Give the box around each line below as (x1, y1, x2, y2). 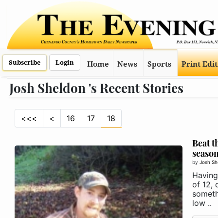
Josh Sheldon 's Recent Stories (9, 79, 183, 96)
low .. (192, 198, 212, 208)
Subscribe (9, 59, 40, 66)
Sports (147, 60, 171, 69)
